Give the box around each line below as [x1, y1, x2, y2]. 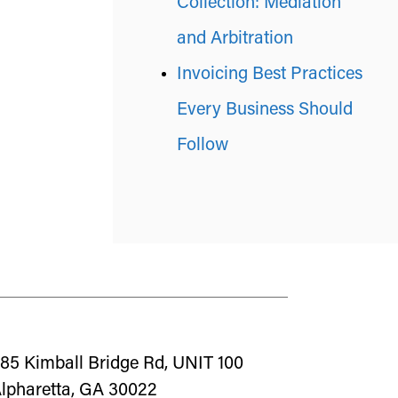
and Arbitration [177, 30, 293, 48]
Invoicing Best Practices [177, 66, 362, 84]
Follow [177, 137, 228, 155]
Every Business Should [177, 101, 353, 119]
